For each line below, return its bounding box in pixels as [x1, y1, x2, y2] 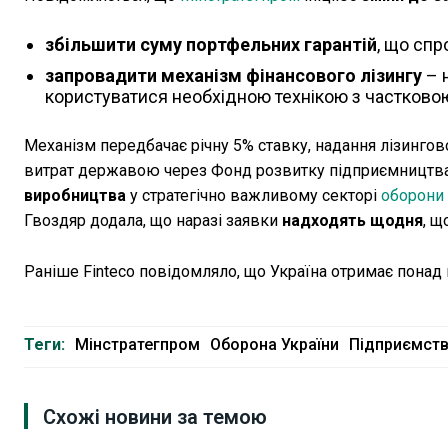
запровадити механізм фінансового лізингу [45, 65, 422, 87]
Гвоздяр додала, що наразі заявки [24, 211, 282, 231]
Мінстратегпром [75, 335, 200, 355]
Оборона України [210, 335, 339, 355]
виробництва [24, 186, 126, 206]
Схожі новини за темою [43, 405, 267, 430]
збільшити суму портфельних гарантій [45, 34, 377, 56]
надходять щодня [282, 211, 423, 231]
